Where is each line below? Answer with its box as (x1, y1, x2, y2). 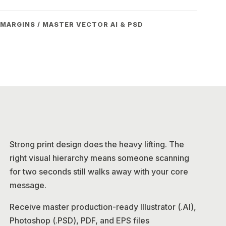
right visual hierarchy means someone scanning (10, 153, 189, 163)
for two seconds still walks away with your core (10, 166, 188, 177)
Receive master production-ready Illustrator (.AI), (10, 202, 196, 212)
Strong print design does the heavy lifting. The (10, 139, 184, 149)
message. (10, 180, 46, 190)
